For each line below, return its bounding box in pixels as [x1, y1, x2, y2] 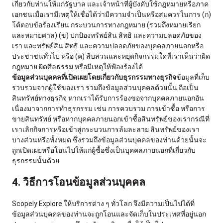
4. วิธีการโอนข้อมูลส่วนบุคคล [12, 176, 145, 188]
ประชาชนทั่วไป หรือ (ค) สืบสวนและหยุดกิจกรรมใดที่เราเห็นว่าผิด [12, 52, 210, 60]
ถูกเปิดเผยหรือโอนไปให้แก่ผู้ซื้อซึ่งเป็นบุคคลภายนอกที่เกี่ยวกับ [12, 146, 196, 154]
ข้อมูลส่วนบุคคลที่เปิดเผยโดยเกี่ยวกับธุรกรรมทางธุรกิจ [12, 73, 176, 81]
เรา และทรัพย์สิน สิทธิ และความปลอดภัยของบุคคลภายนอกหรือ [12, 41, 204, 50]
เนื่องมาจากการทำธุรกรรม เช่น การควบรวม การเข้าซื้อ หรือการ [12, 104, 205, 112]
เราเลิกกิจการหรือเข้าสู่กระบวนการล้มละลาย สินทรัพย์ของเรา [12, 125, 200, 133]
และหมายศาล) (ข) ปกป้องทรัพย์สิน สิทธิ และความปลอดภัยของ [12, 31, 202, 39]
